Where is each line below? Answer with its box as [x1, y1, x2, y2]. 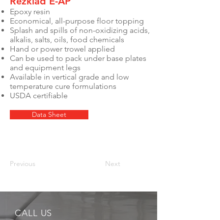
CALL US [15, 208, 53, 219]
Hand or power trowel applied [10, 44, 117, 54]
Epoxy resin [10, 7, 52, 16]
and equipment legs [10, 63, 81, 72]
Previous [10, 159, 35, 168]
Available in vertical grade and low [10, 72, 129, 82]
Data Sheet [32, 110, 66, 119]
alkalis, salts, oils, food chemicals [10, 35, 126, 44]
